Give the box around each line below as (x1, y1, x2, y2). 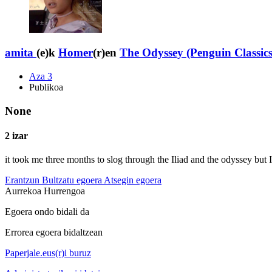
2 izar (5, 131, 28, 141)
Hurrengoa (44, 186, 85, 197)
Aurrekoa (5, 186, 44, 197)
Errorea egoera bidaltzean (5, 227, 103, 238)
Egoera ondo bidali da (5, 206, 89, 217)
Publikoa (29, 82, 63, 93)
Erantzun (5, 175, 39, 186)
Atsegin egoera (104, 175, 161, 186)
